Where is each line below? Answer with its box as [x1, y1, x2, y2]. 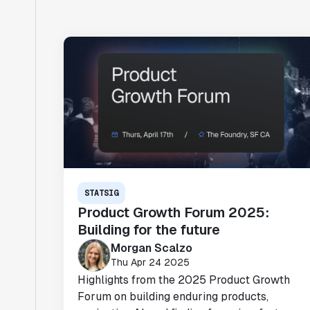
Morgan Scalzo [111, 240, 192, 255]
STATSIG [84, 188, 118, 199]
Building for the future [77, 221, 220, 239]
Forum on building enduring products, [77, 289, 268, 304]
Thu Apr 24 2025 [111, 255, 190, 268]
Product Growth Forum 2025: [77, 203, 269, 221]
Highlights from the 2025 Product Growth [77, 273, 290, 287]
